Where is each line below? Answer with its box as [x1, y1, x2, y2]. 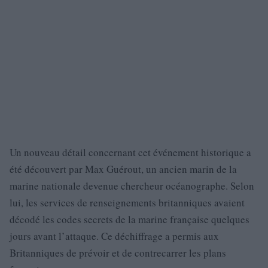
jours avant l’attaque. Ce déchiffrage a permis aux [10, 229, 219, 243]
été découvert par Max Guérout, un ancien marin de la [10, 162, 237, 176]
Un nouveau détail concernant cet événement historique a [10, 145, 251, 159]
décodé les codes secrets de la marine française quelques [10, 212, 249, 226]
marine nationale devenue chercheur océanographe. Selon [10, 178, 254, 193]
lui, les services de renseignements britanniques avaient [10, 195, 245, 209]
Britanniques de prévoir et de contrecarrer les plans [10, 245, 226, 260]
